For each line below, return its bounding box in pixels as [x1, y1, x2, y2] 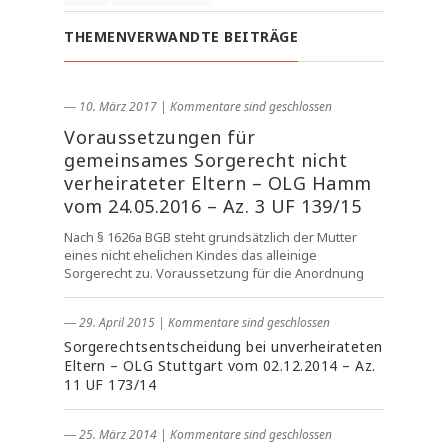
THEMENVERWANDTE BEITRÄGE [64, 27, 298, 46]
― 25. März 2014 [64, 426, 157, 443]
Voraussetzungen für [64, 125, 256, 149]
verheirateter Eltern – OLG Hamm [64, 171, 372, 195]
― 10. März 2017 [64, 98, 157, 115]
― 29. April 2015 [64, 314, 155, 331]
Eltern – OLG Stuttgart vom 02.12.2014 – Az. [64, 356, 376, 375]
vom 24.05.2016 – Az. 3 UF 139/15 [64, 194, 361, 218]
